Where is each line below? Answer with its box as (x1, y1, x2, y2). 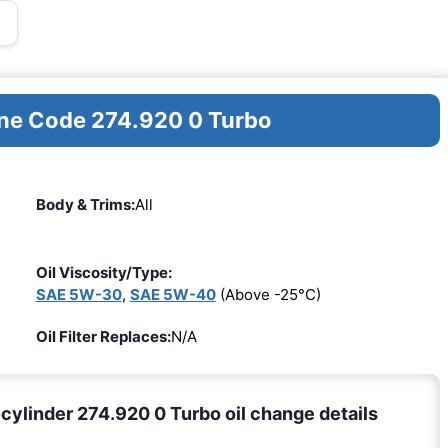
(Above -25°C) (215, 284, 321, 304)
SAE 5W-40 (129, 284, 216, 304)
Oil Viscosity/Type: (35, 262, 172, 282)
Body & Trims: (35, 195, 135, 215)
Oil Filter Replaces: (35, 326, 171, 346)
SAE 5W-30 (35, 284, 122, 304)
